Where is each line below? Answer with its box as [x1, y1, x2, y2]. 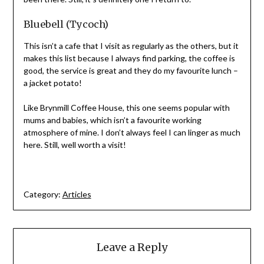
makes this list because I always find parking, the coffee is [23, 53, 235, 64]
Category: [23, 189, 61, 200]
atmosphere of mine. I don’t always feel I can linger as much [23, 127, 240, 138]
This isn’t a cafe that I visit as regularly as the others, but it [23, 41, 239, 51]
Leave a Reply [97, 240, 167, 254]
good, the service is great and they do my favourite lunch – [23, 65, 238, 76]
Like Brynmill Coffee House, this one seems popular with [23, 103, 230, 113]
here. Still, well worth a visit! [23, 140, 126, 150]
